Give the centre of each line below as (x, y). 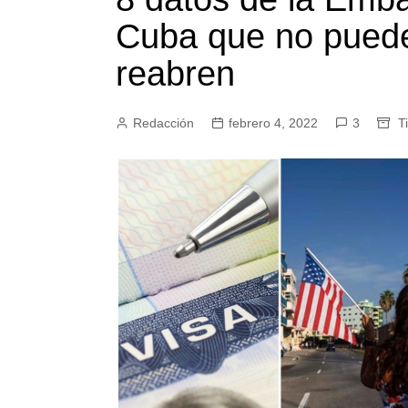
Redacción (163, 122)
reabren (175, 73)
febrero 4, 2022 (273, 122)
